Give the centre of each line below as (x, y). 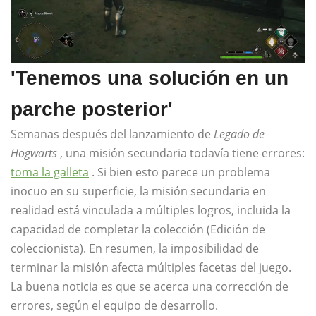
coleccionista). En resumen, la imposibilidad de (135, 249)
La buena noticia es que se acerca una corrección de (150, 287)
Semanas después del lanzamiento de (112, 134)
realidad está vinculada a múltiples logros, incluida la (151, 211)
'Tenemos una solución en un (150, 78)
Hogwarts (34, 153)
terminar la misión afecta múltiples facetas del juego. (151, 268)
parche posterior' (92, 109)
